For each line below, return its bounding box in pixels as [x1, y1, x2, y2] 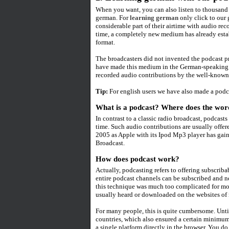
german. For [96, 14, 130, 21]
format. [96, 38, 115, 46]
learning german [130, 14, 178, 21]
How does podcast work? [96, 155, 179, 163]
